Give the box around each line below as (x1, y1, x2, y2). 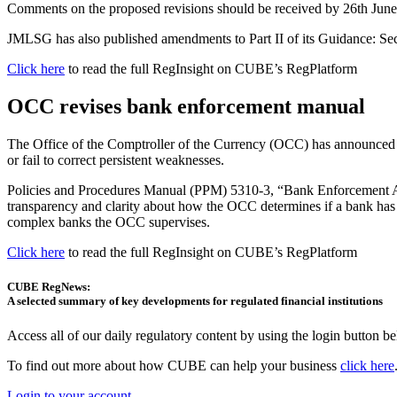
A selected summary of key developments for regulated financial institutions (7, 294, 383, 308)
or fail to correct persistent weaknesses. (7, 152, 228, 167)
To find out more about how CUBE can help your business (7, 358, 340, 374)
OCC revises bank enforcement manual (7, 94, 370, 118)
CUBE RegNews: (7, 280, 90, 294)
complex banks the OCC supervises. (7, 214, 214, 230)
